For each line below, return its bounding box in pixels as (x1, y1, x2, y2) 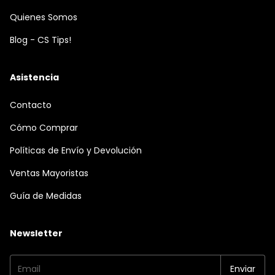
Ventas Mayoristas (10, 166, 88, 179)
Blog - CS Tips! (10, 33, 71, 46)
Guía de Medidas (10, 189, 82, 202)
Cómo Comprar (10, 121, 78, 134)
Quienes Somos (10, 10, 77, 23)
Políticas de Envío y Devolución (10, 144, 142, 157)
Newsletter (10, 227, 63, 239)
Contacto (10, 98, 52, 111)
